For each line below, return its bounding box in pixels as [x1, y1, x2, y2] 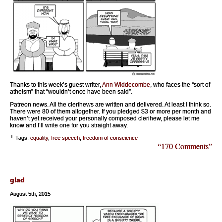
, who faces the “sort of [150, 81, 210, 88]
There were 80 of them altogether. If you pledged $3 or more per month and [10, 108, 211, 115]
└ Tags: [10, 135, 30, 141]
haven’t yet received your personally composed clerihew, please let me [10, 115, 200, 122]
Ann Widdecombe [102, 81, 150, 88]
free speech [51, 135, 80, 141]
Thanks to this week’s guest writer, [10, 81, 102, 88]
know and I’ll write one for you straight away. [10, 122, 128, 129]
